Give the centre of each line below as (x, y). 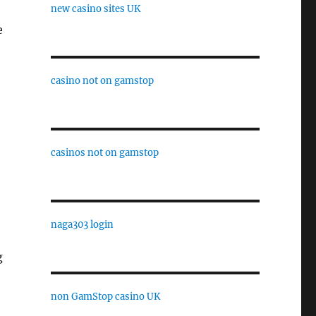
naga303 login (82, 224)
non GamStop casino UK (105, 296)
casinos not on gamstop (104, 152)
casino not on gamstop (102, 80)
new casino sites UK (95, 8)
